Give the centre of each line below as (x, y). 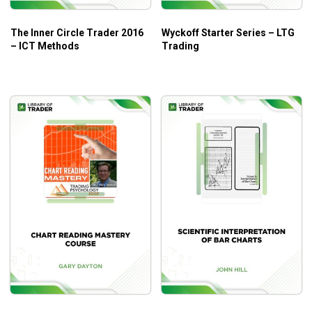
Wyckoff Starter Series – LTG (228, 33)
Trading (180, 46)
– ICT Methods (45, 46)
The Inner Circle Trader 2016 (77, 33)
